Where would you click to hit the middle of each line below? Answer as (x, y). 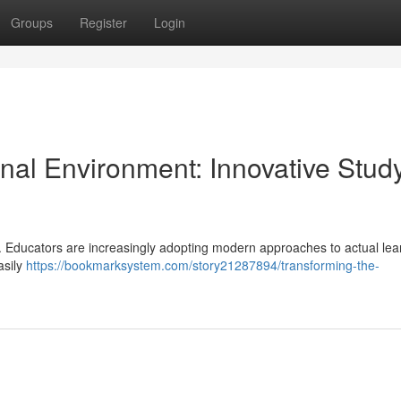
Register (103, 22)
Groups (32, 22)
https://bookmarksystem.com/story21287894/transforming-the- (203, 265)
